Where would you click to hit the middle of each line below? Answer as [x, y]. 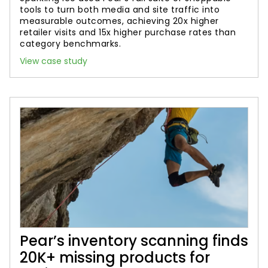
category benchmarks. [70, 44]
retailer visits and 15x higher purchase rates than [128, 32]
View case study [54, 61]
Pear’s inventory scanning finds [134, 241]
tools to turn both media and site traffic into [120, 10]
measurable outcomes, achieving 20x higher [119, 21]
